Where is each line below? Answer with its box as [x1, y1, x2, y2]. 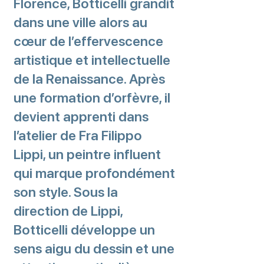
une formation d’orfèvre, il [14, 90, 170, 106]
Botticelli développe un [14, 222, 155, 238]
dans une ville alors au [14, 14, 147, 31]
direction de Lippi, [14, 203, 123, 219]
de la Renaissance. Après [14, 71, 165, 87]
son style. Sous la [14, 184, 118, 200]
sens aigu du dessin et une [14, 240, 174, 257]
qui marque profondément [14, 165, 175, 181]
